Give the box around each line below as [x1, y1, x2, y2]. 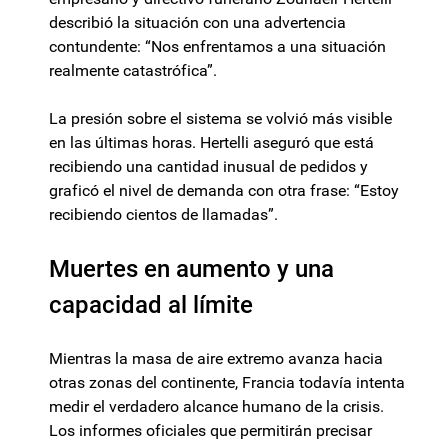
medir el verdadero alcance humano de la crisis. [49, 397, 384, 417]
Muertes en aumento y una [49, 255, 334, 284]
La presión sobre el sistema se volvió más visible [49, 109, 392, 129]
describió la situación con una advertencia [49, 13, 346, 33]
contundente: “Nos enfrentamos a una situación [49, 37, 386, 57]
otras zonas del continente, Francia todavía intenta [49, 373, 405, 393]
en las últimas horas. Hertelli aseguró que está [49, 133, 374, 153]
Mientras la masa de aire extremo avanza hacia [49, 349, 383, 369]
